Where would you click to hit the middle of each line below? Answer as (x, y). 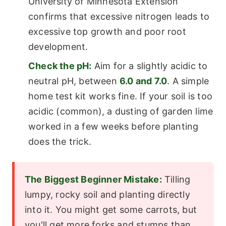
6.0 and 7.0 (144, 81)
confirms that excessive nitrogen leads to (119, 17)
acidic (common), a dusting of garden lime (121, 111)
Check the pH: (60, 66)
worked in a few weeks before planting (114, 127)
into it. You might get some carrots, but (111, 210)
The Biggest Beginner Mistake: (93, 180)
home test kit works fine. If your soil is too (121, 96)
